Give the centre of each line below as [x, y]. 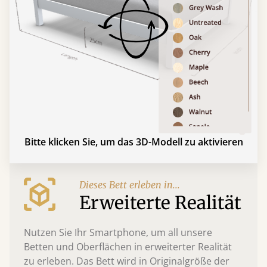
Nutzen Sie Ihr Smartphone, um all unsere [118, 232]
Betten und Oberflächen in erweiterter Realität [128, 246]
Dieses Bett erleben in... [130, 184]
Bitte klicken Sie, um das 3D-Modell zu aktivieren [133, 142]
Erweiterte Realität [160, 202]
